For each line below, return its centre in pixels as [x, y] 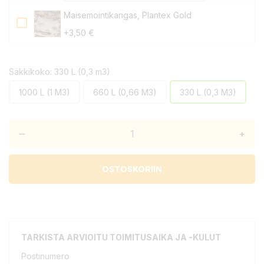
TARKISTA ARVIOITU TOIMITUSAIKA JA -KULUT [121, 237]
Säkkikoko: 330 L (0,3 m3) [60, 72]
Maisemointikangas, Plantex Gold [128, 15]
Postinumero [45, 256]
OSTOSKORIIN [132, 169]
